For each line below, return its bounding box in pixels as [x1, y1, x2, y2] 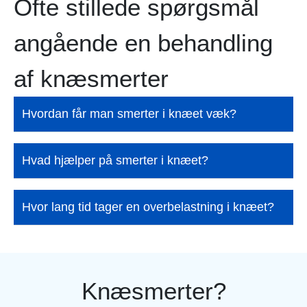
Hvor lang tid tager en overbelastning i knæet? [22, 199, 274, 214]
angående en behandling [14, 29, 273, 56]
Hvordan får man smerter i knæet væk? [22, 106, 236, 121]
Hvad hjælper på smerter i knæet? [22, 153, 208, 167]
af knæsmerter [14, 64, 169, 92]
